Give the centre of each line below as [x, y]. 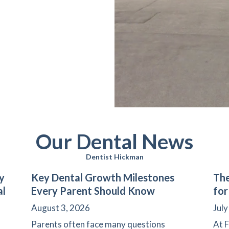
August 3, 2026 [60, 208]
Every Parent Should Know [93, 191]
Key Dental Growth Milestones [102, 178]
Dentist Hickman [114, 157]
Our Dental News [114, 142]
